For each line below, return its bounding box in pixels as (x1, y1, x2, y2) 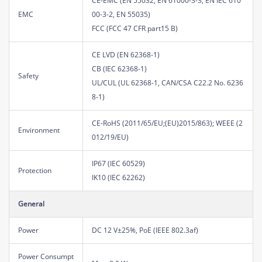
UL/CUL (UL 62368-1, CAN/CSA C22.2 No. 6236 (92, 77, 243, 88)
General (18, 198, 44, 209)
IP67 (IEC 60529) (92, 158, 145, 168)
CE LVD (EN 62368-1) (92, 49, 160, 60)
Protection (18, 165, 51, 175)
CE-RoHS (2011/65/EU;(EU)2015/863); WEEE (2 (92, 118, 243, 128)
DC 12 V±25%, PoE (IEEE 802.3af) (92, 225, 198, 235)
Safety (18, 70, 39, 81)
